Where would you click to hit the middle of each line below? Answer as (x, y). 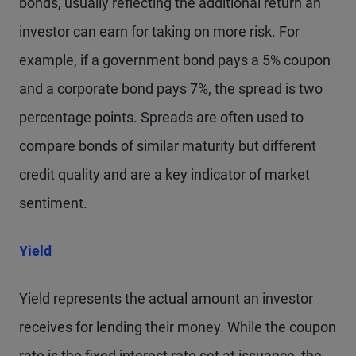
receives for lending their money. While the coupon (178, 327)
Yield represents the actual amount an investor (166, 298)
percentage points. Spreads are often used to (161, 117)
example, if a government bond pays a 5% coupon (175, 60)
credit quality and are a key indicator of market (164, 174)
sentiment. (53, 203)
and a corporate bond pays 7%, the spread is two (171, 89)
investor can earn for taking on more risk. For (159, 31)
